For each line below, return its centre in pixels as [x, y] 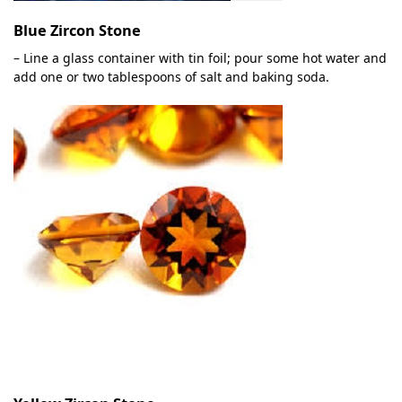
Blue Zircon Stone [77, 31]
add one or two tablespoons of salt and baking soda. [171, 77]
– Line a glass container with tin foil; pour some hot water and [200, 58]
